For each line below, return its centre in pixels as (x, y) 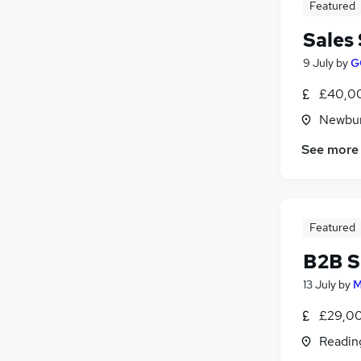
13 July (320, 284)
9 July (318, 62)
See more (330, 149)
